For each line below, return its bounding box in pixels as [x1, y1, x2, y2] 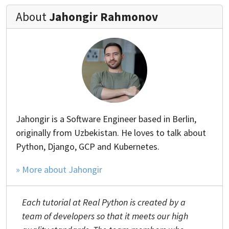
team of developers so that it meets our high [22, 210, 188, 222]
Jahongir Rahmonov [49, 9, 158, 24]
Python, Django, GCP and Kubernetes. [16, 141, 159, 153]
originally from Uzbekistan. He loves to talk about [16, 127, 206, 139]
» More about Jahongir [16, 164, 102, 176]
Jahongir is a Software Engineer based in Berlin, [16, 113, 196, 125]
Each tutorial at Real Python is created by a [22, 196, 186, 209]
